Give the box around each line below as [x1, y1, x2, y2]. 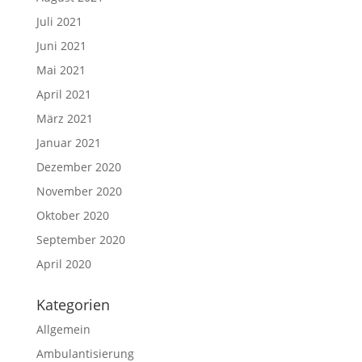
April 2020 [36, 256, 91, 271]
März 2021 [36, 111, 93, 126]
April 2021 [36, 86, 91, 102]
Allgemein [36, 322, 90, 337]
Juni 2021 [36, 38, 86, 53]
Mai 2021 [36, 62, 86, 78]
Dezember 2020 [36, 159, 121, 175]
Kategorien [36, 295, 110, 314]
